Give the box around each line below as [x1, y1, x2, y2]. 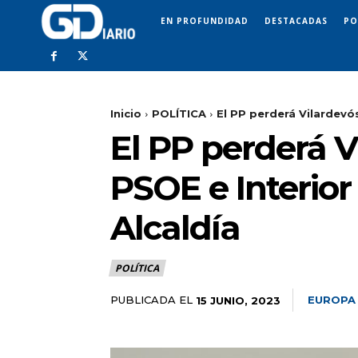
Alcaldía [110, 207, 240, 249]
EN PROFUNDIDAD [161, 14, 249, 26]
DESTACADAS [265, 14, 328, 26]
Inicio [110, 107, 141, 121]
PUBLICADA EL [110, 293, 193, 307]
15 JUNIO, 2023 [196, 293, 280, 307]
